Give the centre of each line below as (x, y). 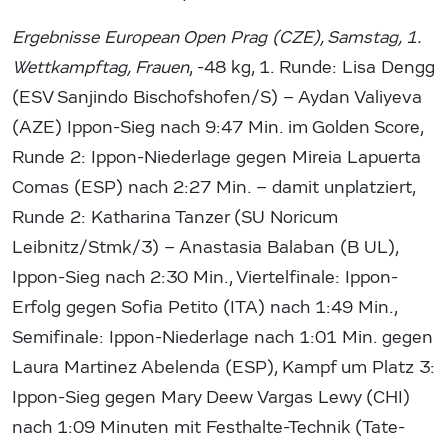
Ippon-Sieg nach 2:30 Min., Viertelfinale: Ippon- (205, 278)
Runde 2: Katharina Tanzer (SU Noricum (175, 218)
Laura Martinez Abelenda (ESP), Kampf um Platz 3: (223, 368)
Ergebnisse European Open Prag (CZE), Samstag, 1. (216, 38)
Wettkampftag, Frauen (100, 68)
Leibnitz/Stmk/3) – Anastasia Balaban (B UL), (205, 248)
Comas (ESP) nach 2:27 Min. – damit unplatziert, (213, 188)
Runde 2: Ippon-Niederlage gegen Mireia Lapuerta (216, 158)
